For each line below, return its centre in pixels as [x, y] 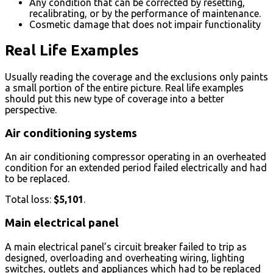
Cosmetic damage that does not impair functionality [145, 25]
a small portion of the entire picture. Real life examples [124, 87]
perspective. [31, 109]
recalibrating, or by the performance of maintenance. [145, 14]
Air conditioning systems [71, 133]
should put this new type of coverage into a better [115, 98]
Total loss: [29, 200]
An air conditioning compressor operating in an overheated [136, 157]
